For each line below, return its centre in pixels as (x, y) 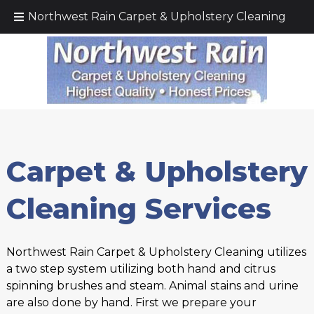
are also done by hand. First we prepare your (131, 302)
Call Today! (105, 15)
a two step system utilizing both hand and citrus (141, 269)
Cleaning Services (138, 209)
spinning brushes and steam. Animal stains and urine (152, 286)
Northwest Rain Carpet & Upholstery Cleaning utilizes (156, 252)
